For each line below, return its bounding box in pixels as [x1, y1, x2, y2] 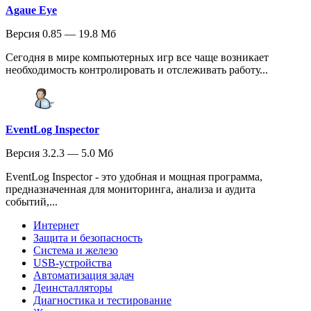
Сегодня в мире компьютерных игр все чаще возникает [6, 51, 269, 63]
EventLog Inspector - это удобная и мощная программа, [6, 170, 262, 183]
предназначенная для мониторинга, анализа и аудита [6, 183, 255, 195]
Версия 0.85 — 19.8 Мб [6, 27, 116, 40]
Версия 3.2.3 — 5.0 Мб [6, 146, 113, 159]
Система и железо [33, 244, 118, 256]
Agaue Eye [6, 3, 57, 16]
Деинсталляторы [33, 281, 112, 294]
